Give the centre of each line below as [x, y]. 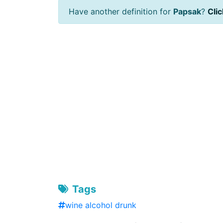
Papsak [187, 11]
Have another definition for [121, 11]
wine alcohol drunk [101, 205]
